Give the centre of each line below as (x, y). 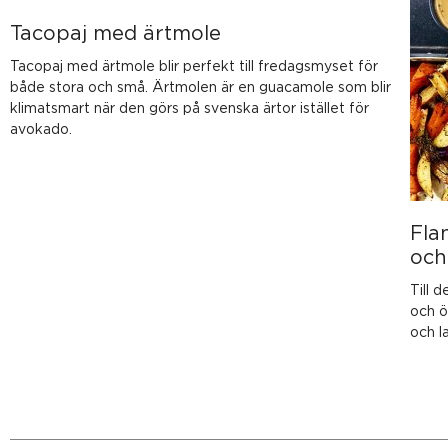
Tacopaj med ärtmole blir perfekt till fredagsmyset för (194, 65)
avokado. (41, 128)
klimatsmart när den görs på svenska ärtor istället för (189, 107)
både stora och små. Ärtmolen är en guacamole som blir (200, 86)
